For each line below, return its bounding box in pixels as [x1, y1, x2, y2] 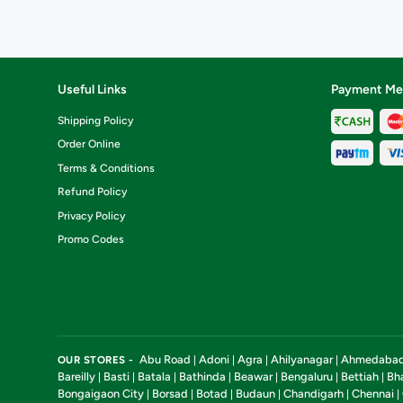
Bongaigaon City [58, 386, 144, 400]
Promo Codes [58, 233, 124, 246]
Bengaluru [281, 369, 333, 383]
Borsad [152, 386, 188, 400]
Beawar [234, 369, 273, 383]
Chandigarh [283, 386, 344, 400]
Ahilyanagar [271, 352, 333, 366]
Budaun [236, 386, 275, 400]
